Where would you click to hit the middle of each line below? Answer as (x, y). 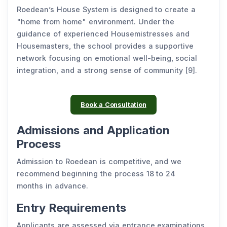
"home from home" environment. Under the (96, 22)
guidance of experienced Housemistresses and (103, 34)
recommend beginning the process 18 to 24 (96, 174)
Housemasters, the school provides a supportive (105, 46)
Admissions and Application (93, 130)
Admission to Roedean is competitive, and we (99, 162)
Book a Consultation (113, 105)
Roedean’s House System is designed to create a (106, 9)
